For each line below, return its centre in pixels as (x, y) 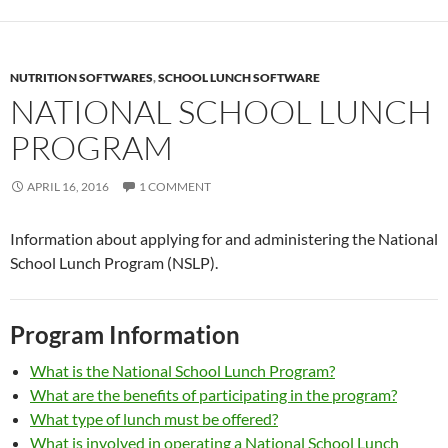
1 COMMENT (175, 186)
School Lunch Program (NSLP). (114, 262)
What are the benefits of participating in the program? (213, 394)
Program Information (125, 334)
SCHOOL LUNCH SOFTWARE (239, 77)
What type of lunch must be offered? (154, 418)
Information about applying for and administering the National (224, 238)
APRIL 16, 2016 (68, 186)
